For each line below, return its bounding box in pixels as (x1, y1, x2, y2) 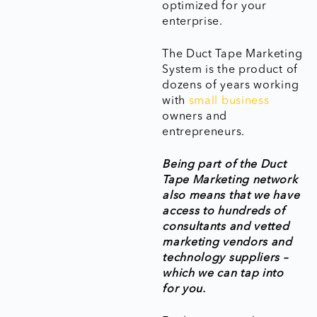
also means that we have (162, 190, 300, 202)
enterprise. (162, 16, 223, 28)
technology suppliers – (162, 253, 288, 264)
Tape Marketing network (162, 175, 298, 186)
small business (188, 96, 270, 107)
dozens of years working (162, 80, 299, 91)
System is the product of (162, 64, 298, 76)
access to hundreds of (162, 206, 285, 217)
